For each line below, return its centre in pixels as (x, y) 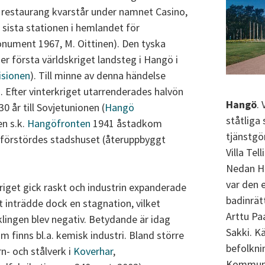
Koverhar (93, 251)
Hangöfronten (59, 124)
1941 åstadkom (126, 124)
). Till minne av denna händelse (98, 76)
